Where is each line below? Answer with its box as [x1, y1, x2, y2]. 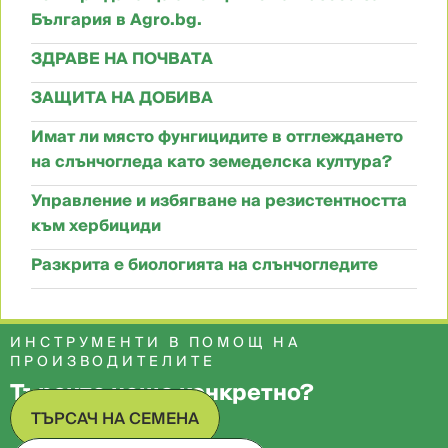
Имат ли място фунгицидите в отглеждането [31, 122, 403, 151]
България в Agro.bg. [31, 5, 202, 34]
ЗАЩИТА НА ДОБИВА [31, 83, 213, 112]
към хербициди [31, 211, 161, 240]
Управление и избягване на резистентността [31, 186, 407, 215]
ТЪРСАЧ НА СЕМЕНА [31, 404, 199, 433]
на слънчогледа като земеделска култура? [31, 147, 392, 176]
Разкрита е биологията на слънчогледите [31, 250, 378, 279]
